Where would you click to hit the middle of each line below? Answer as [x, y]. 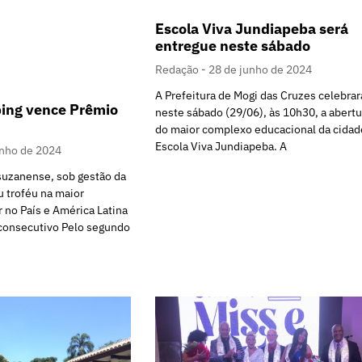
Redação [178, 70]
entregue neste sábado [233, 46]
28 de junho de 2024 [260, 70]
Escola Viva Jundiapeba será [252, 29]
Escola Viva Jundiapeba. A [221, 147]
